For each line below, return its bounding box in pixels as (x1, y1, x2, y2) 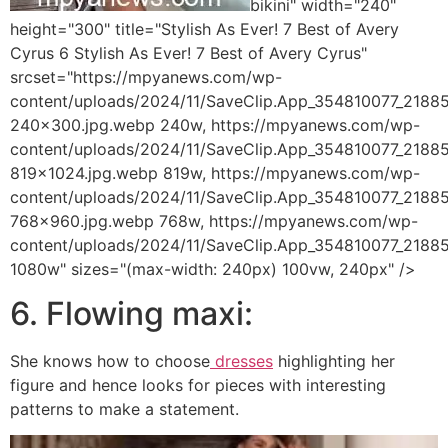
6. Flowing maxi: (10, 293, 253, 333)
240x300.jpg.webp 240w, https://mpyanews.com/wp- (10, 114, 420, 135)
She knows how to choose (10, 350, 210, 371)
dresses (210, 350, 273, 371)
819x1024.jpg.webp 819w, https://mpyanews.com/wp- (10, 162, 420, 183)
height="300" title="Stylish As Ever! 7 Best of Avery (10, 18, 399, 39)
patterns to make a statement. (10, 398, 239, 419)
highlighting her (273, 350, 395, 371)
